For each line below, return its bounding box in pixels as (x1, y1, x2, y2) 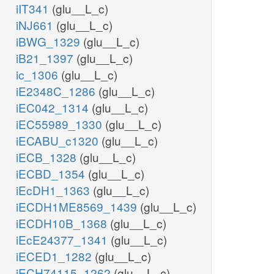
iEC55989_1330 (16, 116, 105, 133)
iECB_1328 (16, 149, 80, 166)
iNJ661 (16, 17, 56, 34)
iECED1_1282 (16, 248, 95, 265)
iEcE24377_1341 (16, 231, 111, 248)
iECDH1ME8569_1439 (16, 198, 140, 215)
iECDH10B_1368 (16, 215, 110, 232)
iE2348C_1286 (16, 83, 98, 100)
